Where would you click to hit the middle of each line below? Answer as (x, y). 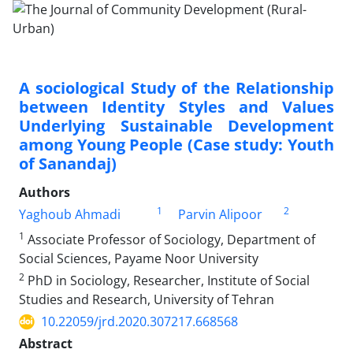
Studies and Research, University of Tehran (147, 299)
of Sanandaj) (68, 163)
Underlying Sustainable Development (176, 126)
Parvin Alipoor (220, 214)
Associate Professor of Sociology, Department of (170, 240)
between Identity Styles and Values (176, 107)
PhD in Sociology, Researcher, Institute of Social (167, 281)
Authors (45, 192)
